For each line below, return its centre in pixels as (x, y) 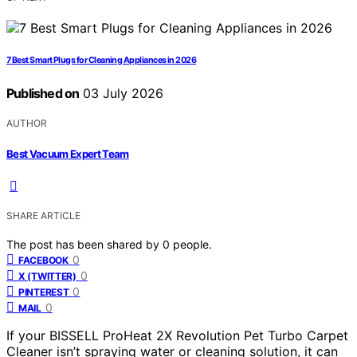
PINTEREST (44, 292)
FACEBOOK (43, 260)
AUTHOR (27, 124)
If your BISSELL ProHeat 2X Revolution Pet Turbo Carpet (177, 335)
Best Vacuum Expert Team (68, 153)
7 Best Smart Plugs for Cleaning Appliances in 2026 (102, 61)
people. (192, 244)
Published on (43, 94)
